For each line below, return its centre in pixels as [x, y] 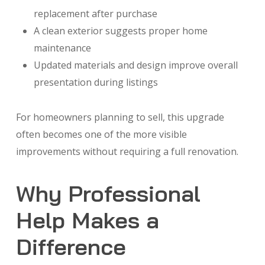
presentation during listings [96, 83]
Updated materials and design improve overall [135, 65]
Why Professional [108, 194]
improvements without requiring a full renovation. [127, 152]
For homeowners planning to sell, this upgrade [120, 117]
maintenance [62, 48]
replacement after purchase [95, 14]
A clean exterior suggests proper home [120, 31]
